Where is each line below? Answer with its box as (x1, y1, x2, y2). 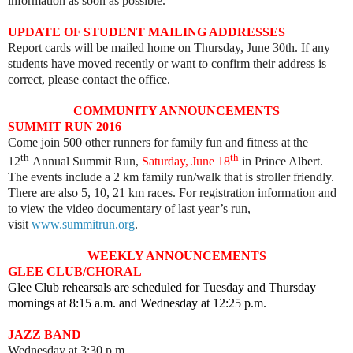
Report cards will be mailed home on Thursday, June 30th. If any (8, 40, 330, 54)
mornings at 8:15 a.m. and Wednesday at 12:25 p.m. (8, 296, 266, 310)
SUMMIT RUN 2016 (8, 119, 121, 133)
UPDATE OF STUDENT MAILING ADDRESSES (8, 24, 285, 39)
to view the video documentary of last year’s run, (8, 202, 251, 216)
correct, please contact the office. (8, 72, 170, 86)
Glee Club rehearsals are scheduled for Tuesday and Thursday (8, 281, 316, 295)
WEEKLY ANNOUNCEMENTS (87, 249, 266, 263)
